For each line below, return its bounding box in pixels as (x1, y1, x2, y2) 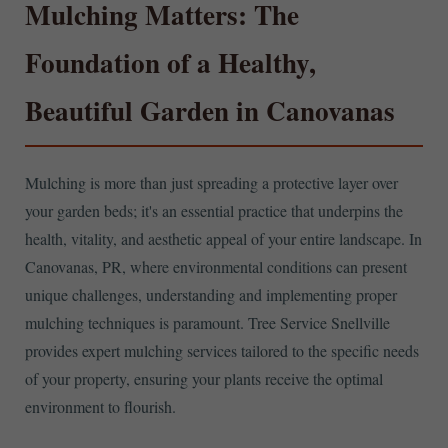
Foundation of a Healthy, (25, 42, 316, 82)
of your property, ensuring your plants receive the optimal (25, 368, 383, 390)
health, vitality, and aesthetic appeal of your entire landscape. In (25, 228, 422, 250)
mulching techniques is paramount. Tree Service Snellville (25, 312, 390, 334)
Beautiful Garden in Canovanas (25, 90, 395, 130)
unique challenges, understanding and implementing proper (25, 284, 397, 306)
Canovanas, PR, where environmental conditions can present (25, 256, 407, 278)
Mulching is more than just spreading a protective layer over (25, 172, 398, 194)
